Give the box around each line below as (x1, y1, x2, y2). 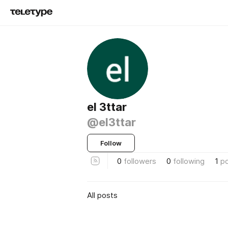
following (173, 156, 205, 166)
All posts (87, 190, 118, 200)
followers (124, 156, 156, 166)
